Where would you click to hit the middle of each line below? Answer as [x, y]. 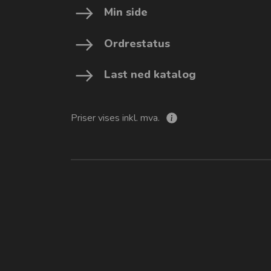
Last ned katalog [150, 74]
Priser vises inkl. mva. [116, 118]
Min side [126, 12]
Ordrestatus [137, 43]
